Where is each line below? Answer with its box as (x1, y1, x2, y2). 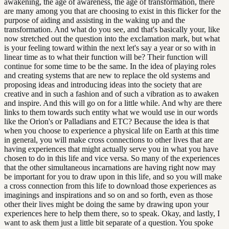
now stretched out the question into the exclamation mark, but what (4, 34, 220, 43)
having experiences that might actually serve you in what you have (4, 145, 218, 154)
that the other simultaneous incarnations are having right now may (4, 163, 216, 172)
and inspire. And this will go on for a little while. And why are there (4, 99, 222, 108)
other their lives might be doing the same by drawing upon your (4, 200, 209, 209)
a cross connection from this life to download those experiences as (4, 181, 216, 191)
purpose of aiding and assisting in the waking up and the (4, 16, 185, 25)
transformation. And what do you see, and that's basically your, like (4, 25, 220, 34)
